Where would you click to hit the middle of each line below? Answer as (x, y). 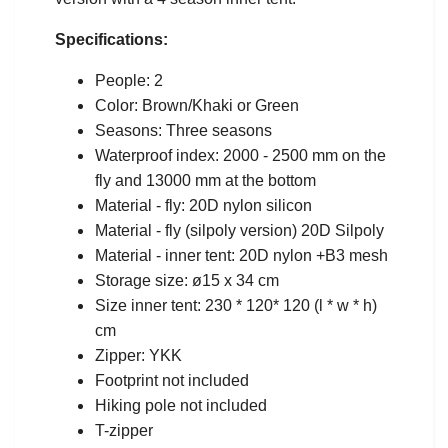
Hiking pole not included (181, 406)
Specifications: (111, 40)
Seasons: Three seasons (183, 131)
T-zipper (124, 431)
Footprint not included (172, 381)
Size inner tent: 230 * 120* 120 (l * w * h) (236, 306)
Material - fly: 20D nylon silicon (203, 206)
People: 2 (129, 81)
